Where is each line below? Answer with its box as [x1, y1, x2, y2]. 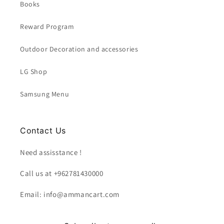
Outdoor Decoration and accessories [20, 44, 138, 53]
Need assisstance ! [20, 147, 82, 157]
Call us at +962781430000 [20, 168, 103, 178]
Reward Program [20, 22, 74, 31]
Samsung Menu [20, 89, 69, 98]
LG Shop [20, 67, 47, 76]
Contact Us [20, 125, 66, 135]
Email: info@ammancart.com [20, 189, 119, 199]
